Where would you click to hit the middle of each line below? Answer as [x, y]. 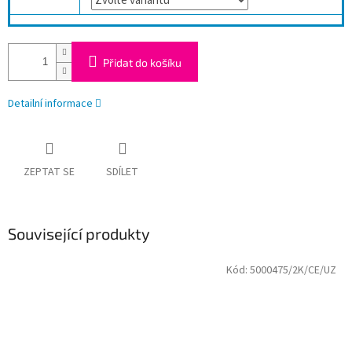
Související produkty [79, 234]
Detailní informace [50, 104]
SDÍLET [122, 172]
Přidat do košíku [142, 63]
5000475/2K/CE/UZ [293, 270]
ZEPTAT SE [49, 172]
